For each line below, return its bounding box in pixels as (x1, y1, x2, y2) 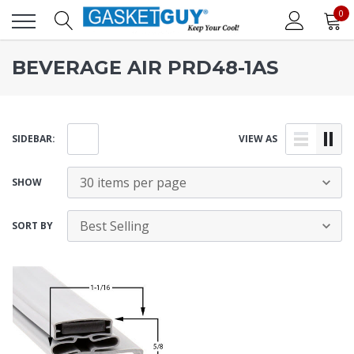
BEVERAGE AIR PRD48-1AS (12, 56, 278, 79)
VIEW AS (239, 132, 277, 145)
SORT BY (12, 219, 53, 232)
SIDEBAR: (12, 132, 55, 145)
